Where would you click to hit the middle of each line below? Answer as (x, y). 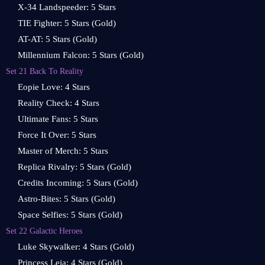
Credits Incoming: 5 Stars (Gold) (78, 183)
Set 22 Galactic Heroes (44, 231)
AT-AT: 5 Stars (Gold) (57, 39)
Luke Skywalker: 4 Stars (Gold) (76, 247)
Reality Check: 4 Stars (59, 103)
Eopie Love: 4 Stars (54, 87)
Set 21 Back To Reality (45, 71)
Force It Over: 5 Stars (57, 135)
